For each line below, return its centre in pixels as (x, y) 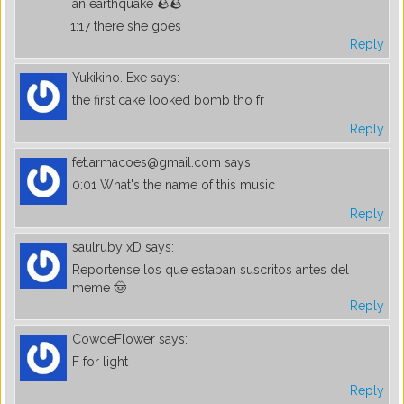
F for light (100, 361)
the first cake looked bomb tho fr (168, 100)
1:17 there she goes (126, 26)
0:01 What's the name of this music (174, 184)
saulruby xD (107, 247)
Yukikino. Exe (110, 77)
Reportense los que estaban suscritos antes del (211, 269)
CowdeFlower (114, 339)
